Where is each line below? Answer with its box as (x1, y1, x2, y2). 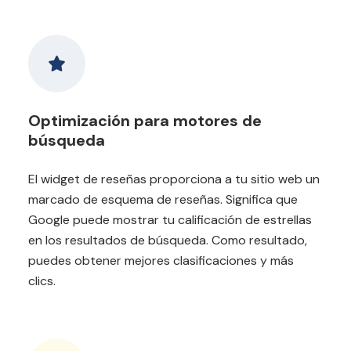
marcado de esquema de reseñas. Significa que (28, 190, 298, 208)
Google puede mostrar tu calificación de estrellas (28, 211, 312, 228)
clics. (28, 272, 56, 289)
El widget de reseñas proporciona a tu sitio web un (28, 170, 320, 187)
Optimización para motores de (28, 110, 262, 131)
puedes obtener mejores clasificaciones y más (28, 251, 294, 269)
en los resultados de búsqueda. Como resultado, (28, 231, 307, 248)
